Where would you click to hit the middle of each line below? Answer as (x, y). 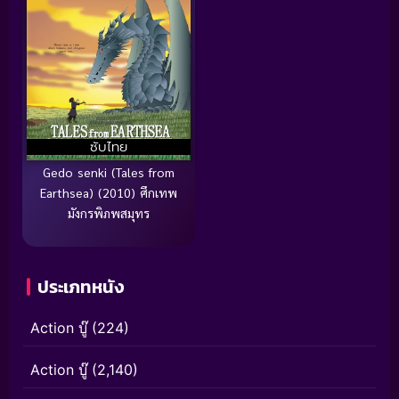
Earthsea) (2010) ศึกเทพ (109, 192)
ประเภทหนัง (81, 287)
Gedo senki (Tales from (109, 172)
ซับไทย (109, 147)
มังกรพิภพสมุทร (109, 213)
